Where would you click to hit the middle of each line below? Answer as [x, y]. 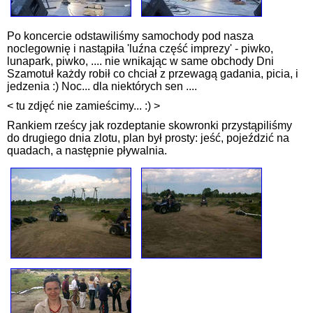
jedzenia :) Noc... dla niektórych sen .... [102, 87]
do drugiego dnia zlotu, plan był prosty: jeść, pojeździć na [148, 138]
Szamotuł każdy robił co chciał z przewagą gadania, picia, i [153, 74]
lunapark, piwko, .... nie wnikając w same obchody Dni [140, 61]
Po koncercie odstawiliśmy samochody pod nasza [130, 36]
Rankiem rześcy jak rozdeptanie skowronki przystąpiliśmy [150, 126]
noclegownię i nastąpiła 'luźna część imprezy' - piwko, [140, 49]
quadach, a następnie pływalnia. [87, 151]
